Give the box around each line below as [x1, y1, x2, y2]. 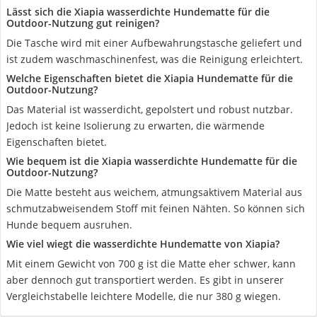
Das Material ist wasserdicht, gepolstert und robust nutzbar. [6, 103, 293, 116]
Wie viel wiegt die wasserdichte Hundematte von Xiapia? [6, 237, 279, 250]
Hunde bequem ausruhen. [6, 218, 132, 231]
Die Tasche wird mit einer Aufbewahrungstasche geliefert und [6, 36, 302, 50]
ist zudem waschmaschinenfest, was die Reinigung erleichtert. [6, 52, 303, 66]
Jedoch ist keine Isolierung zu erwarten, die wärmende [6, 119, 265, 132]
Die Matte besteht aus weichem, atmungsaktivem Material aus [6, 185, 302, 199]
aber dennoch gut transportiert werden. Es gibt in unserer [6, 273, 284, 287]
